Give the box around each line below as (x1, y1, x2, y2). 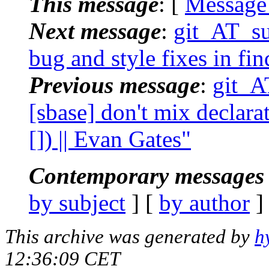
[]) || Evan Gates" (29, 125, 191, 152)
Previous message (29, 71, 200, 98)
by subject (29, 189, 125, 216)
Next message (29, 17, 161, 44)
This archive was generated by (5, 225, 255, 247)
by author (159, 189, 250, 216)
